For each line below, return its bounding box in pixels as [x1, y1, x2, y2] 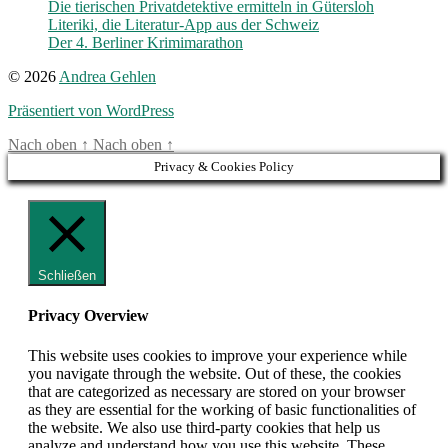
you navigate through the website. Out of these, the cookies [28, 364, 401, 382]
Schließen [38, 267, 96, 283]
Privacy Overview [28, 307, 149, 325]
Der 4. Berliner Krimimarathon [48, 33, 243, 51]
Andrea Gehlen [59, 67, 156, 85]
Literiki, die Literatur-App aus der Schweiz [48, 15, 319, 33]
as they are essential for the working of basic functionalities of [28, 400, 416, 418]
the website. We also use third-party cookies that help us [28, 418, 380, 436]
